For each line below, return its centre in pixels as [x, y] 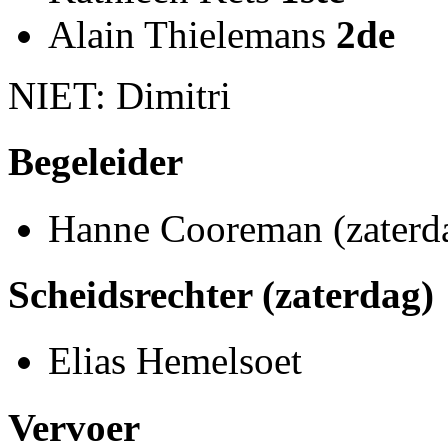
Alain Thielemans [192, 35]
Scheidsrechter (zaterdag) [221, 295]
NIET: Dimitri [119, 96]
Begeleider [95, 162]
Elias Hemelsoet [175, 361]
